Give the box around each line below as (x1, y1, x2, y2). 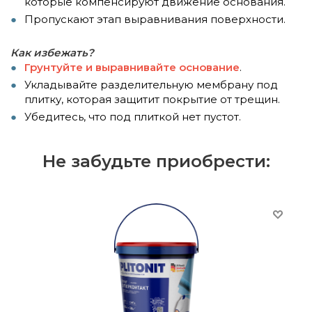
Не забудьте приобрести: (42, 150, 270, 171)
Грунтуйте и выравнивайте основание (24, 60, 240, 74)
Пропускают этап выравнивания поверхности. (24, 12, 286, 26)
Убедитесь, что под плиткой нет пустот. (24, 109, 241, 123)
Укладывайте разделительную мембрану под (24, 77, 278, 91)
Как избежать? (10, 45, 94, 59)
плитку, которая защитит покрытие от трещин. (24, 92, 280, 106)
